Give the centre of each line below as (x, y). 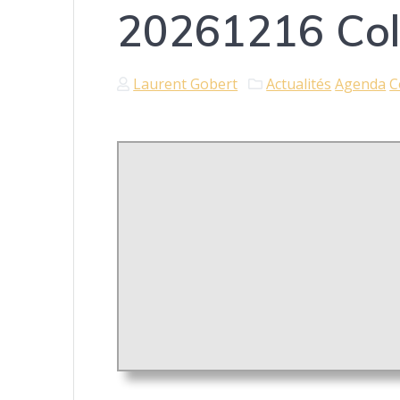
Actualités (299, 84)
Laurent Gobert (186, 84)
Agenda (361, 84)
